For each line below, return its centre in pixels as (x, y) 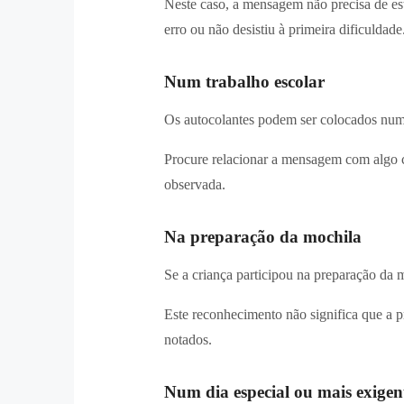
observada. (195, 184)
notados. (188, 339)
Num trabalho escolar (244, 81)
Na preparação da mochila (263, 236)
